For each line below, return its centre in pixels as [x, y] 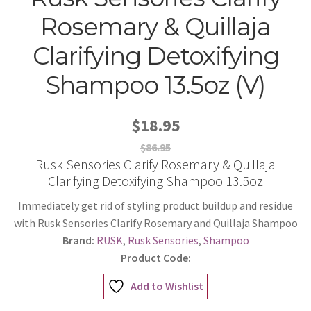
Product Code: [155, 258]
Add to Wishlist [167, 286]
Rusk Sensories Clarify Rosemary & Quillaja [155, 165]
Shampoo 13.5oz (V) [155, 85]
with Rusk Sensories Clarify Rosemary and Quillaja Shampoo [155, 223]
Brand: [78, 241]
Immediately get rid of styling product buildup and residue [155, 206]
